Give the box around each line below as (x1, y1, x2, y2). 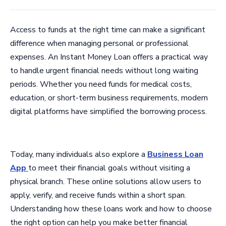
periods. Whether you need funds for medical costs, (10, 79, 192, 90)
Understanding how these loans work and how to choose (10, 203, 212, 214)
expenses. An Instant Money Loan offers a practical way (10, 51, 208, 63)
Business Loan (147, 148, 203, 160)
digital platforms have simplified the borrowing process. (10, 106, 207, 117)
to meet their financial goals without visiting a (28, 162, 190, 174)
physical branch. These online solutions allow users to (10, 176, 201, 187)
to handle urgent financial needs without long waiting (10, 65, 198, 76)
